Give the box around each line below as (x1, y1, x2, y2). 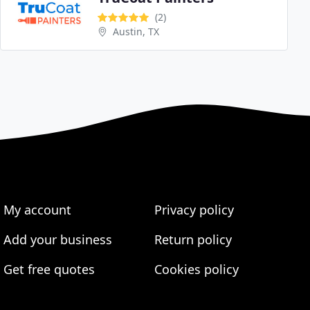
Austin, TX (113, 24, 159, 38)
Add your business (3, 231, 113, 248)
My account (3, 201, 72, 218)
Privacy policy (154, 201, 234, 218)
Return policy (154, 231, 232, 248)
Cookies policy (154, 261, 239, 277)
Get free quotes (3, 261, 95, 277)
